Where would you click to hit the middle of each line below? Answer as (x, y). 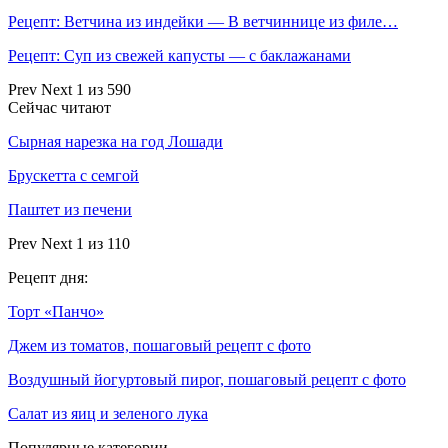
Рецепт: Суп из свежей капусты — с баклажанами (179, 56)
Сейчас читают (59, 108)
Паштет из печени (70, 210)
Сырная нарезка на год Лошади (115, 142)
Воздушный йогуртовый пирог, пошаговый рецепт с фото (207, 380)
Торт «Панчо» (56, 312)
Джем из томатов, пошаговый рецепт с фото (159, 346)
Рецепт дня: (48, 278)
